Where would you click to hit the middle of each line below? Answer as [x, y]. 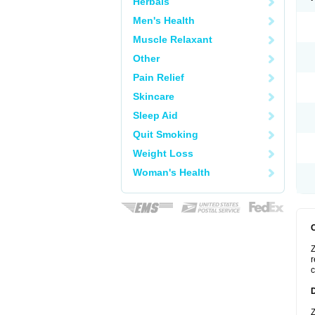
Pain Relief [159, 77]
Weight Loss [163, 153]
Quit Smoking [166, 134]
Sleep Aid [155, 115]
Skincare [154, 96]
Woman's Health [172, 172]
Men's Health [164, 20]
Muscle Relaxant [173, 39]
